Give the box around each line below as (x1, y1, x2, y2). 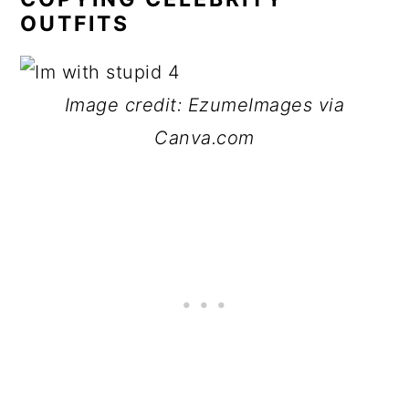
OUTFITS (20, 11, 131, 37)
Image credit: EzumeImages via (64, 94, 345, 116)
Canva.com (154, 127, 255, 149)
